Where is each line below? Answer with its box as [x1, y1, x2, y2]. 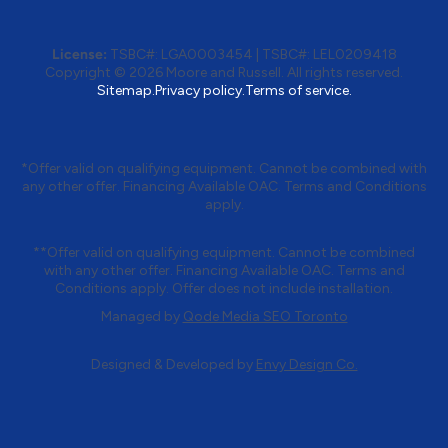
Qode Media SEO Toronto [182, 307, 348, 325]
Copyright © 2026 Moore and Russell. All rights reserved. [45, 63, 403, 81]
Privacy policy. [154, 81, 245, 99]
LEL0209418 [312, 45, 397, 63]
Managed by [100, 307, 183, 325]
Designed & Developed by [90, 355, 256, 373]
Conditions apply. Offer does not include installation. [55, 279, 393, 297]
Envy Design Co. [255, 355, 358, 373]
